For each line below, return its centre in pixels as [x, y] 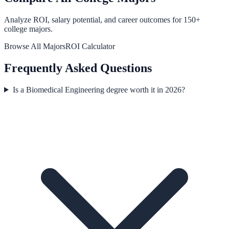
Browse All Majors [35, 47]
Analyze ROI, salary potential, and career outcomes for [94, 20]
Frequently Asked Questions [78, 68]
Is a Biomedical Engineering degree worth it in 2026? [99, 89]
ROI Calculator [90, 47]
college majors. [28, 29]
